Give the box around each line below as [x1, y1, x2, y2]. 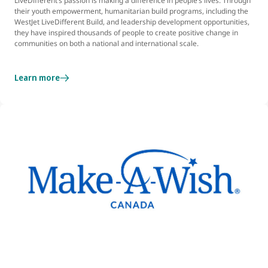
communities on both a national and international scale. [14, 38, 199, 49]
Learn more [14, 72, 60, 84]
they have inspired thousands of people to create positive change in [14, 28, 238, 38]
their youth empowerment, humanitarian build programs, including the [14, 6, 248, 17]
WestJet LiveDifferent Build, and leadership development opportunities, [14, 17, 249, 28]
